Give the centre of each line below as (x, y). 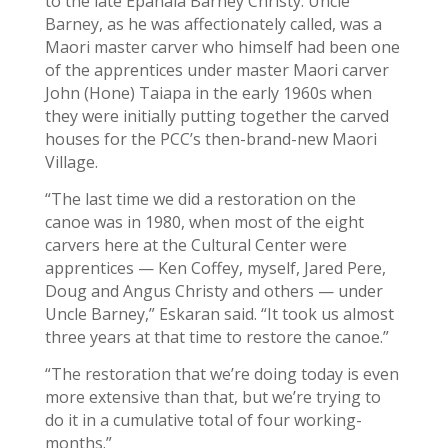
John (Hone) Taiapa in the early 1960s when (208, 93)
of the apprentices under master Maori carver (216, 70)
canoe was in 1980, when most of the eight (204, 222)
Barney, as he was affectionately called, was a (213, 24)
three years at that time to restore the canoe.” (216, 337)
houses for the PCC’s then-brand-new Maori (210, 139)
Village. (71, 162)
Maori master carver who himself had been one (222, 47)
